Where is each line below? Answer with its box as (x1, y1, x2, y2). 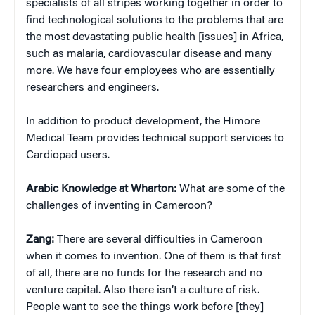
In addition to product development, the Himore (26, 116, 260, 128)
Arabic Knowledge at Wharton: (26, 184, 176, 195)
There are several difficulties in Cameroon (54, 234, 262, 246)
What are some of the (176, 184, 285, 195)
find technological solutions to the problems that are (26, 15, 283, 27)
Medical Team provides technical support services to (26, 133, 284, 145)
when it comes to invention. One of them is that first (26, 251, 281, 263)
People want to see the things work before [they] (26, 302, 264, 314)
